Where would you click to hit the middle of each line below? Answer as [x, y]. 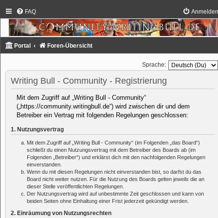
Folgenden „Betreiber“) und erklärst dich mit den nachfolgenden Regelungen [116, 157]
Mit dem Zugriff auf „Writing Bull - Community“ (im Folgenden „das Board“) [113, 143]
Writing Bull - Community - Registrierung [89, 81]
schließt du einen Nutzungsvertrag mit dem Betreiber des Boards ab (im [111, 150]
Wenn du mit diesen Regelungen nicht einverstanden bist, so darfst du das [114, 172]
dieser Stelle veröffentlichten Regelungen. [75, 187]
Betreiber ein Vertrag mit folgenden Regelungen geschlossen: [102, 115]
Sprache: [154, 65]
